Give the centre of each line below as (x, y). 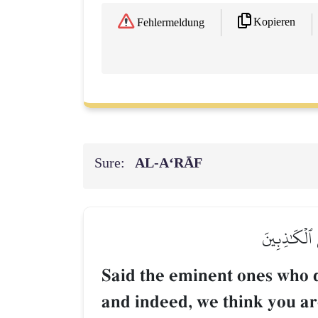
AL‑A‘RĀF (171, 164)
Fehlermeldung (171, 23)
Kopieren (274, 22)
